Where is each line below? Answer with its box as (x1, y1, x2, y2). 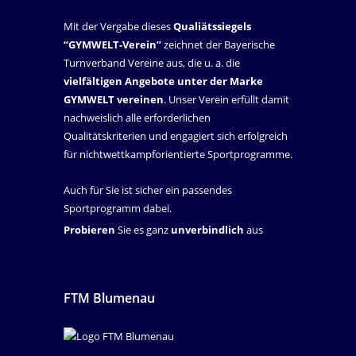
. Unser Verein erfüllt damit (164, 92, 289, 107)
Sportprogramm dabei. (64, 201, 172, 216)
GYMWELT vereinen (64, 92, 164, 107)
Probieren (64, 222, 115, 238)
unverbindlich (171, 222, 246, 238)
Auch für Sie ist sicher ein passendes (64, 183, 232, 198)
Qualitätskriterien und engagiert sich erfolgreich (64, 129, 288, 144)
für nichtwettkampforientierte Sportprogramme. (64, 147, 292, 162)
